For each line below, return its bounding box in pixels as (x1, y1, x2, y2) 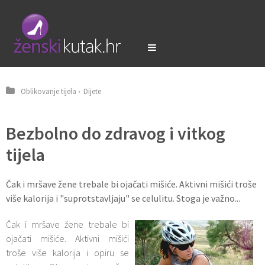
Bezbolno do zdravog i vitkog (6, 122, 225, 144)
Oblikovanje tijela (21, 86, 76, 96)
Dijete (83, 86, 101, 96)
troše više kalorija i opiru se (6, 247, 129, 258)
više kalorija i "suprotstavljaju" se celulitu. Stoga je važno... (6, 192, 240, 204)
